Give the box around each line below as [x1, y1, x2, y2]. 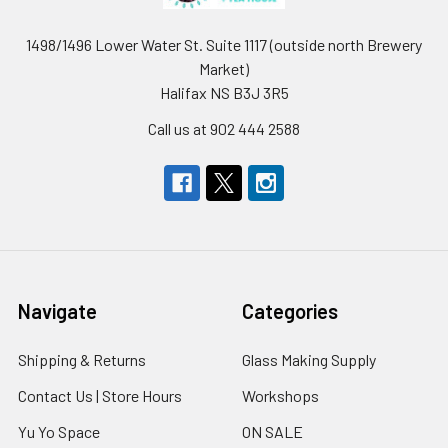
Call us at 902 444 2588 [148, 119, 300, 138]
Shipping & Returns [18, 350, 146, 369]
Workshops [242, 386, 319, 405]
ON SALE [242, 422, 303, 441]
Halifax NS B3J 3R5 [159, 83, 289, 102]
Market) [199, 59, 249, 78]
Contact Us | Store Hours [18, 386, 182, 405]
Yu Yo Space [18, 422, 100, 441]
